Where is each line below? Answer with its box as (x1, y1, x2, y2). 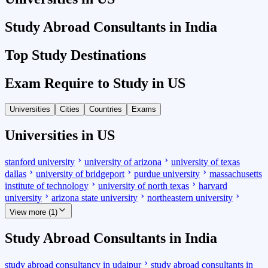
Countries (89, 105, 122, 114)
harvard (199, 181, 227, 191)
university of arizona (84, 157, 162, 167)
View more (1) (10, 208, 57, 217)
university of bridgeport (36, 169, 124, 179)
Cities (60, 105, 80, 114)
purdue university (134, 169, 200, 179)
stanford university (5, 157, 75, 167)
